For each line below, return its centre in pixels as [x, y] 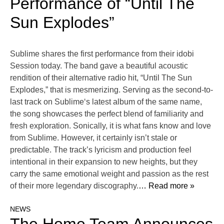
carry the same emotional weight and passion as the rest [109, 174]
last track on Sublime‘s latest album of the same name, [106, 102]
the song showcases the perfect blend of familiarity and [107, 114]
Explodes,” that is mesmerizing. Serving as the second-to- [111, 90]
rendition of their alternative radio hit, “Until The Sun [101, 78]
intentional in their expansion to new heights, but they [104, 162]
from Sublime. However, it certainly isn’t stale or [93, 138]
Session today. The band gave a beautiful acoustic [99, 66]
